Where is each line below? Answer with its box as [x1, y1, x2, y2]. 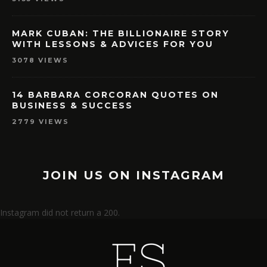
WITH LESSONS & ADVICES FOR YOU [12, 39, 213, 50]
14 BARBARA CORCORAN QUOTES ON [12, 89, 219, 101]
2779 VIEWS [12, 117, 69, 126]
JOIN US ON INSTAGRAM [42, 168, 225, 183]
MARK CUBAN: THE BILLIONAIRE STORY [12, 28, 229, 39]
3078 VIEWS [12, 56, 69, 65]
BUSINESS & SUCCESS [12, 100, 133, 111]
